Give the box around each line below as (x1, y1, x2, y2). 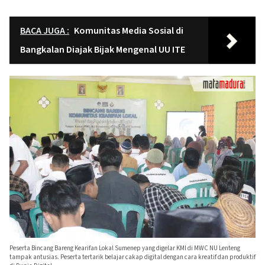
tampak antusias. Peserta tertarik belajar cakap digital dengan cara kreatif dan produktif (9, 252, 256, 261)
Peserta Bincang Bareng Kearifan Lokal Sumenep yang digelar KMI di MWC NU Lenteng (9, 243, 240, 253)
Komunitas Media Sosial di (74, 24, 183, 37)
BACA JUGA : (20, 24, 69, 37)
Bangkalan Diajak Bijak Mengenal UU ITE (20, 43, 185, 56)
